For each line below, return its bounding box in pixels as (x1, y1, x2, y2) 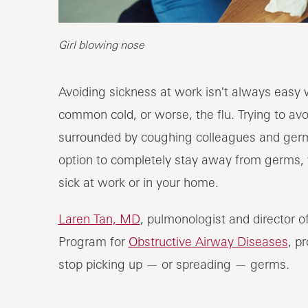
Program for (58, 233, 129, 249)
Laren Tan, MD (58, 210, 140, 226)
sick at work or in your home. (58, 174, 219, 190)
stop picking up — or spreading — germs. (58, 256, 289, 272)
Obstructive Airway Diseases (128, 233, 288, 249)
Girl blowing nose (58, 37, 144, 52)
